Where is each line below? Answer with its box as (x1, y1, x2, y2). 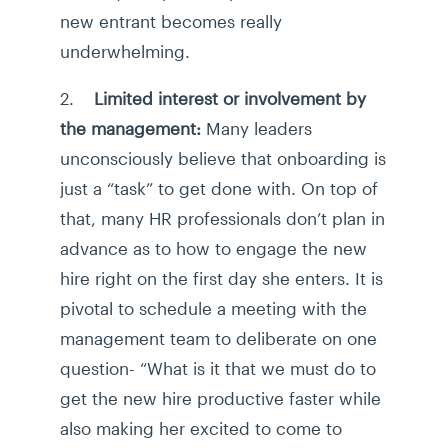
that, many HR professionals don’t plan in (60, 208, 385, 229)
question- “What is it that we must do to (60, 358, 376, 379)
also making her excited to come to (60, 418, 342, 439)
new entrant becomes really (60, 11, 282, 32)
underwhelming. (60, 41, 190, 62)
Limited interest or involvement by (94, 88, 366, 109)
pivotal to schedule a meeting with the (60, 298, 367, 319)
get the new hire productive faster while (60, 388, 381, 409)
